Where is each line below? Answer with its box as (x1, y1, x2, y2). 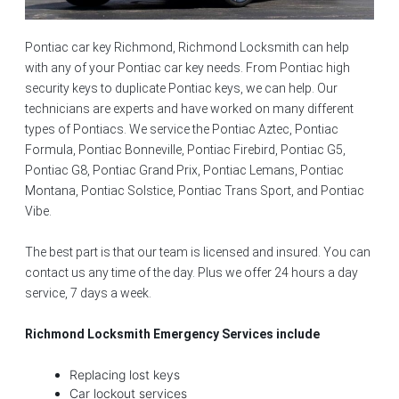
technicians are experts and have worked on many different (25, 101, 354, 116)
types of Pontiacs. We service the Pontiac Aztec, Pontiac (25, 121, 338, 136)
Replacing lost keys (69, 366, 180, 382)
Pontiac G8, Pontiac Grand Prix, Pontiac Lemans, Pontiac (25, 162, 344, 177)
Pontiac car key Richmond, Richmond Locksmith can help (25, 39, 349, 54)
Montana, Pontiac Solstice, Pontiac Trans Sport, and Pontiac (25, 183, 364, 198)
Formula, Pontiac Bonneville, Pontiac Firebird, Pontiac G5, (25, 142, 346, 157)
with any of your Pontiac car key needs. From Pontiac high (25, 60, 350, 75)
